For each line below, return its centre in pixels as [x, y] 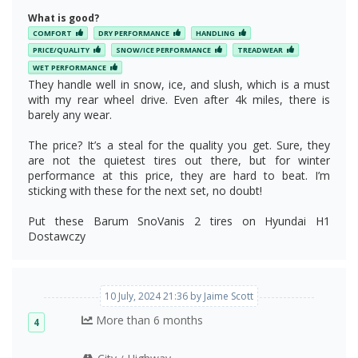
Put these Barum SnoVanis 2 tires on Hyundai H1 [179, 221]
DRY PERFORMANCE [134, 34]
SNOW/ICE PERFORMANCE [163, 50]
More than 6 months [148, 320]
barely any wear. [70, 114]
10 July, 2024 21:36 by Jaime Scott [179, 296]
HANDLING [215, 34]
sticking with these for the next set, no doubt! [145, 190]
